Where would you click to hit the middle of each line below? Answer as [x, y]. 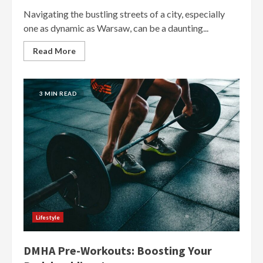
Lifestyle [48, 217]
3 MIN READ [58, 93]
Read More [54, 50]
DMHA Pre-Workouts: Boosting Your [118, 250]
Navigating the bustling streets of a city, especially [124, 14]
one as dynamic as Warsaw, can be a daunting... [116, 28]
